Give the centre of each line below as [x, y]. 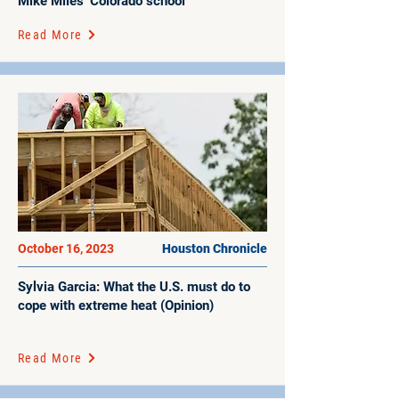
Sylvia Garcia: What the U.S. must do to [134, 287]
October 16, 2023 [66, 248]
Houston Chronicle [215, 248]
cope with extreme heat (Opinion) [116, 305]
